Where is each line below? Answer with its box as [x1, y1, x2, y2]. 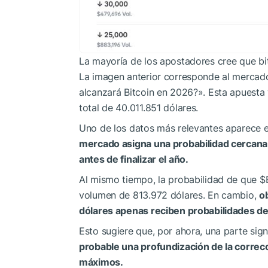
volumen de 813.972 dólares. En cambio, [79, 189, 260, 202]
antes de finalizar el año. [79, 153, 188, 166]
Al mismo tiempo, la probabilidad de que [79, 173, 260, 186]
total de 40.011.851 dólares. [79, 102, 199, 114]
